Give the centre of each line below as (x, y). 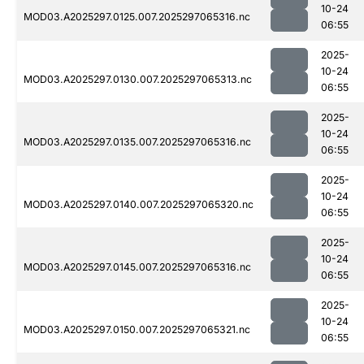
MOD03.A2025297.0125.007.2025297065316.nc (137, 17)
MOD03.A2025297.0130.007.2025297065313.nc (138, 80)
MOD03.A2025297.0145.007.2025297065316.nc (137, 267)
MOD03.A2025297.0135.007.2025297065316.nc (137, 142)
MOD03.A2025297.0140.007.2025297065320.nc (139, 205)
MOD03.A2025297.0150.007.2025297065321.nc (137, 330)
